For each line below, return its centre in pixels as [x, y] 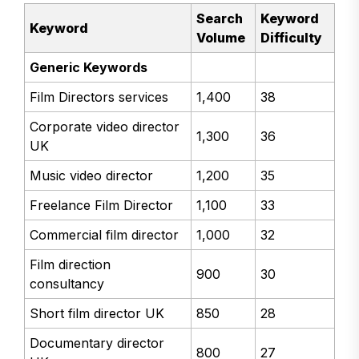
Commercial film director [105, 235]
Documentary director [97, 343]
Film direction [71, 265]
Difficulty [292, 38]
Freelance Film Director [102, 206]
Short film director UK [97, 314]
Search [220, 19]
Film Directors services [99, 97]
